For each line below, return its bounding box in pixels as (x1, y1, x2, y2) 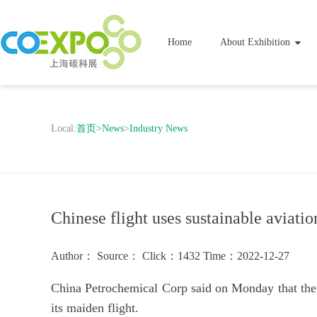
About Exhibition (219, 37, 293, 47)
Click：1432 (142, 250, 203, 262)
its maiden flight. (51, 301, 139, 315)
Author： (51, 250, 94, 262)
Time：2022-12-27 (203, 250, 289, 262)
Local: (51, 123, 76, 134)
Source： (97, 250, 139, 262)
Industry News (129, 123, 188, 134)
